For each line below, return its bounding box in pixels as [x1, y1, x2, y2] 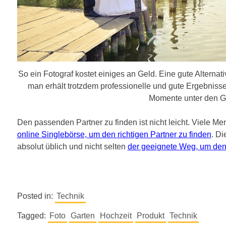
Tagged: [17, 211, 48, 220]
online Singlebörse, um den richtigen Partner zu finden [17, 130, 211, 139]
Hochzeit [99, 211, 132, 220]
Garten [70, 211, 95, 220]
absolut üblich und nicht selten [17, 142, 128, 151]
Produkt [136, 211, 164, 220]
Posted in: [17, 191, 55, 200]
